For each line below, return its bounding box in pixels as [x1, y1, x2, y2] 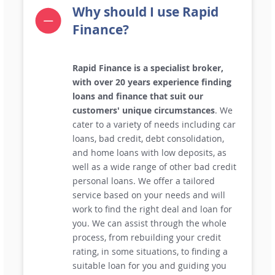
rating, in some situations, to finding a [72, 245, 228, 257]
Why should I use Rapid [72, 2, 219, 21]
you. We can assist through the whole [72, 217, 227, 229]
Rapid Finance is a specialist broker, [72, 61, 223, 74]
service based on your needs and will [72, 188, 225, 201]
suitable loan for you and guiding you [72, 259, 227, 271]
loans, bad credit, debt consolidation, [72, 132, 224, 144]
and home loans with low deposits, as [72, 146, 227, 158]
